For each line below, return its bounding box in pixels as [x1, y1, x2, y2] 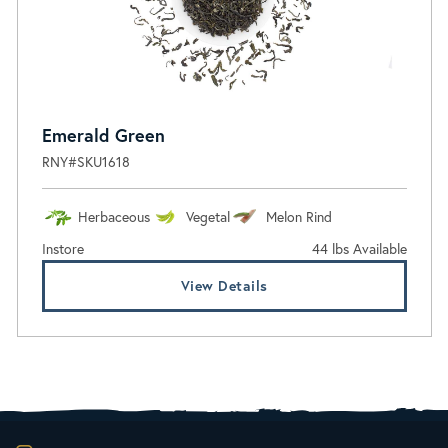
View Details [180, 275, 268, 295]
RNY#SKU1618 [41, 151, 130, 171]
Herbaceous [77, 206, 150, 226]
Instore [41, 238, 84, 258]
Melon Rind [265, 206, 332, 226]
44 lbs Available [311, 238, 407, 258]
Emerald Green [41, 122, 165, 147]
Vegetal [185, 206, 230, 226]
